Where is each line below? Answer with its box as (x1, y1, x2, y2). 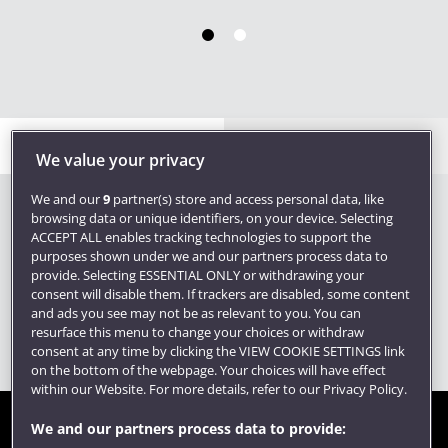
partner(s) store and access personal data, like (109, 189, 384, 208)
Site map (30, 428, 79, 446)
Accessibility (102, 428, 170, 446)
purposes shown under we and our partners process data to (30, 246, 388, 265)
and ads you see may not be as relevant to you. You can (30, 303, 361, 322)
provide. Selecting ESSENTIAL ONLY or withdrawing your (30, 265, 364, 284)
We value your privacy (35, 148, 205, 171)
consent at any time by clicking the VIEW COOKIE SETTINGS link (30, 341, 405, 360)
